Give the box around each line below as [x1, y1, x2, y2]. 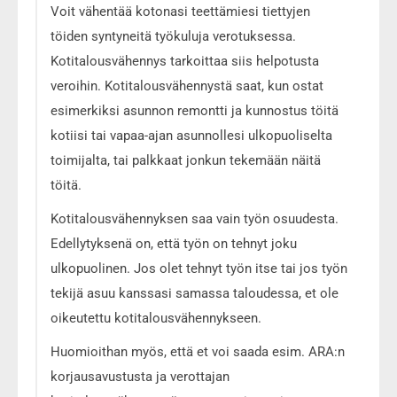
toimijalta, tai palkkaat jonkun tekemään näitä [51, 152, 321, 168]
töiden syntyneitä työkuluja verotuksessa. [51, 27, 296, 44]
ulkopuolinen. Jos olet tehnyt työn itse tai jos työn [51, 260, 347, 276]
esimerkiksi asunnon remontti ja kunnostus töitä [51, 102, 339, 119]
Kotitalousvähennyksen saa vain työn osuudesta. [51, 210, 339, 227]
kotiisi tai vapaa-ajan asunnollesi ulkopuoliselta [51, 127, 332, 144]
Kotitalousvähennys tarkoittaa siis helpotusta [51, 52, 319, 69]
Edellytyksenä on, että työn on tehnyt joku [51, 235, 297, 252]
